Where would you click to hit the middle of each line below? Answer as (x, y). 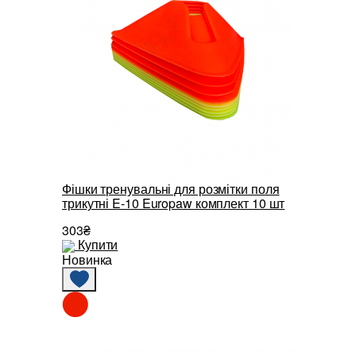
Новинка (87, 259)
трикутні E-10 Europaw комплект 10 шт (174, 203)
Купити (98, 245)
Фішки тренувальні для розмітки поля (171, 189)
